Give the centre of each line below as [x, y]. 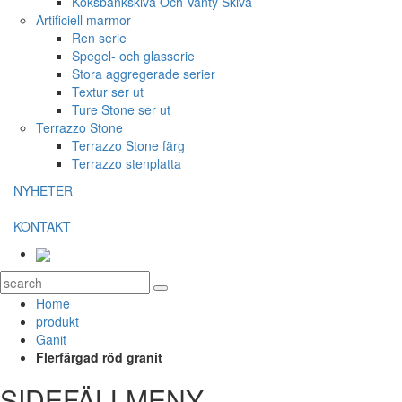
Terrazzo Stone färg [128, 145]
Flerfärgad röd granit [99, 358]
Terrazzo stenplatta [127, 163]
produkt [57, 322]
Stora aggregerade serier [144, 74]
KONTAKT [42, 226]
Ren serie [99, 38]
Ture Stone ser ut [121, 109]
